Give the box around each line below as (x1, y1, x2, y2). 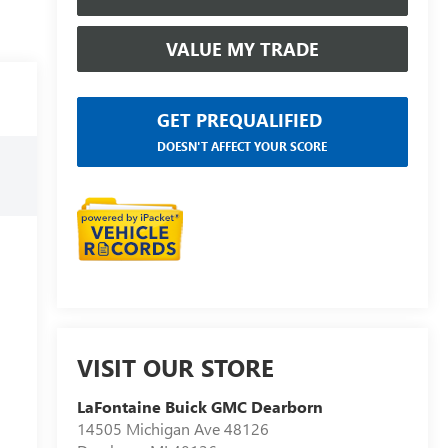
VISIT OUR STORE (76, 351, 274, 384)
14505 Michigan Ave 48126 (76, 418, 269, 440)
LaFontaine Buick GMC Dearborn (76, 396, 323, 418)
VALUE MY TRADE (165, 36, 319, 61)
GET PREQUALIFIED (157, 107, 323, 132)
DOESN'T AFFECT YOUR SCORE (157, 137, 328, 154)
